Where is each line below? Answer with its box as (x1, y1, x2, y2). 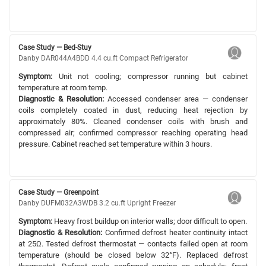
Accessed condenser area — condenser (103, 94, 248, 103)
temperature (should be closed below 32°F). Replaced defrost (18, 250, 248, 259)
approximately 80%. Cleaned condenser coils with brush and (18, 116, 248, 126)
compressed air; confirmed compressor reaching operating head (18, 128, 248, 137)
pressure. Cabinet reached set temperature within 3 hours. (18, 139, 212, 148)
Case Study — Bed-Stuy (18, 43, 91, 52)
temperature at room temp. (18, 83, 107, 92)
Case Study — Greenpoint (18, 188, 99, 197)
